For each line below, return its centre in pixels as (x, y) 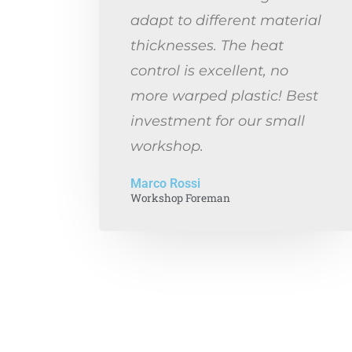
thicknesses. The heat (207, 45)
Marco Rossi (165, 183)
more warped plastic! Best (224, 95)
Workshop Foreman (180, 198)
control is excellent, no (209, 70)
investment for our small (218, 121)
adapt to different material (226, 20)
